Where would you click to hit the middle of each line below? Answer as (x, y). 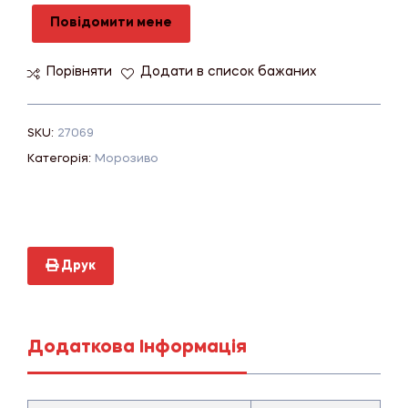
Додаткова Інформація (137, 347)
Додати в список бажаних (229, 72)
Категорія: (61, 158)
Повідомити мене (111, 23)
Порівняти (79, 72)
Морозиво (127, 158)
